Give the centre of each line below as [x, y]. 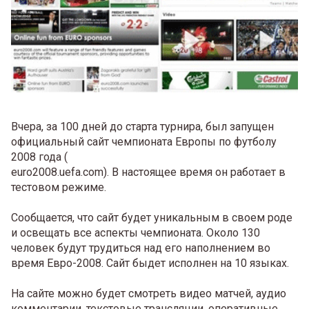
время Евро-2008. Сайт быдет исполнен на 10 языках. [150, 263]
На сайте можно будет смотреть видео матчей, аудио [149, 293]
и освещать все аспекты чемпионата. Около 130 [136, 232]
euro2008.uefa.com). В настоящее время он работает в [148, 172]
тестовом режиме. [59, 187]
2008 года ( [39, 157]
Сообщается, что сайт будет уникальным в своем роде [152, 217]
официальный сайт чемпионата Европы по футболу [144, 141]
